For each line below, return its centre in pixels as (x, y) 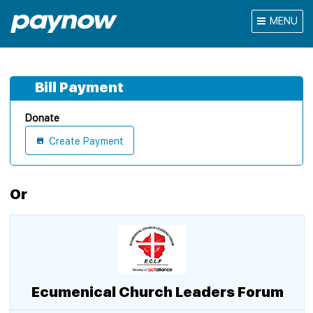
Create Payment (86, 141)
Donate (42, 118)
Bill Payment (80, 88)
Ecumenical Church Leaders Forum (157, 292)
